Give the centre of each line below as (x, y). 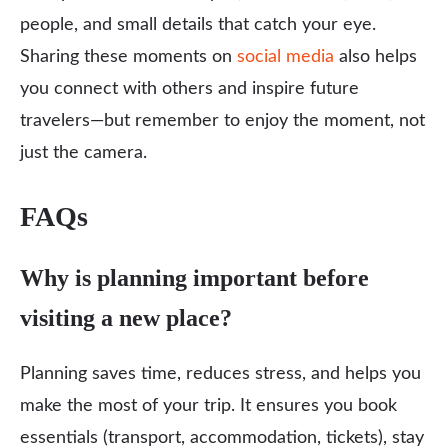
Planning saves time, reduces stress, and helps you (220, 374)
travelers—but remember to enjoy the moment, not (222, 121)
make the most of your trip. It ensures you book (208, 406)
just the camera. (83, 153)
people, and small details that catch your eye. (198, 25)
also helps (375, 57)
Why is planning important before (194, 278)
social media (285, 57)
